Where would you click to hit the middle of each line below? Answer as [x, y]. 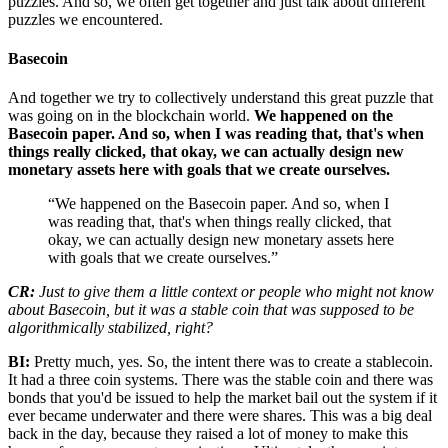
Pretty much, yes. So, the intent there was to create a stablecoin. [233, 362]
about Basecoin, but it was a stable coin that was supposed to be [211, 310]
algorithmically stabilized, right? [110, 328]
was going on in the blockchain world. [131, 116]
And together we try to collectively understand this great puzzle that [220, 98]
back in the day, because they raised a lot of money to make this [208, 434]
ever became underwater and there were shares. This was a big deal [220, 416]
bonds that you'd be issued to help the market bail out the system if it [222, 398]
